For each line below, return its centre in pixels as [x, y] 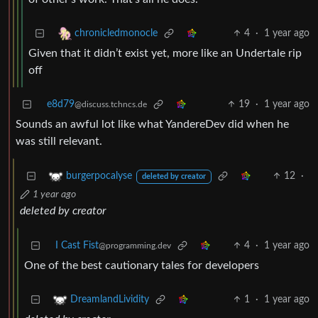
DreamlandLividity [110, 300]
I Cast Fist [77, 246]
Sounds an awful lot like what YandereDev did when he [152, 125]
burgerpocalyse [99, 176]
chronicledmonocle [116, 34]
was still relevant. [59, 142]
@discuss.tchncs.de [111, 105]
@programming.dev [135, 246]
